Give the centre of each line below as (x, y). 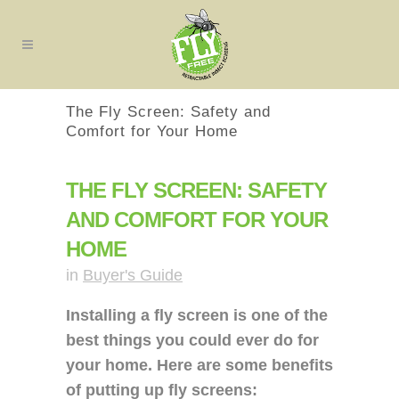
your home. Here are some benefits (199, 365)
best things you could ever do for (192, 340)
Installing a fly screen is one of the (197, 315)
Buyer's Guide (133, 275)
